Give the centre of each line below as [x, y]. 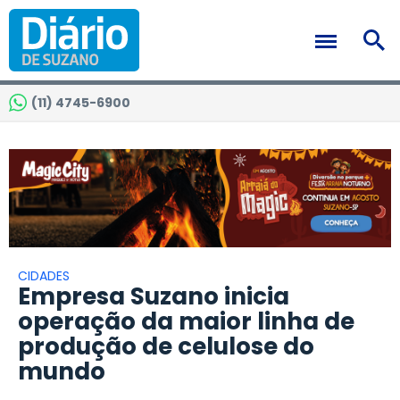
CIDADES [44, 276]
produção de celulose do [166, 347]
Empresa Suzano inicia [154, 297]
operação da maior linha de [186, 322]
